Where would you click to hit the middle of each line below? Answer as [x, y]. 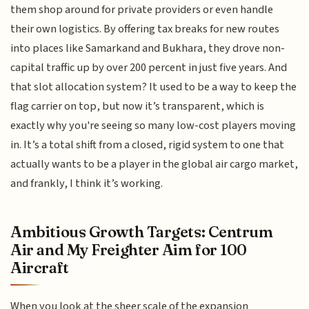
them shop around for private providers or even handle [142, 10]
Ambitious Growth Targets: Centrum [142, 231]
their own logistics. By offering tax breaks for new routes [145, 29]
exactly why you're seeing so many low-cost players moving [153, 126]
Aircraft [40, 267]
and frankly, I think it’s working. [87, 184]
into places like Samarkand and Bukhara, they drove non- [148, 49]
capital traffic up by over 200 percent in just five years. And [149, 68]
